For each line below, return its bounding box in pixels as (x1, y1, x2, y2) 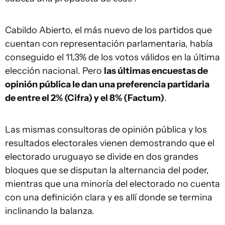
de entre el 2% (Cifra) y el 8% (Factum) (5, 92, 164, 103)
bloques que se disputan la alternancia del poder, (5, 165, 209, 176)
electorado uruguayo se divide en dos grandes (5, 151, 198, 162)
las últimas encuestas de (104, 65, 208, 76)
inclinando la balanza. (5, 205, 94, 216)
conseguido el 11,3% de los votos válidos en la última (5, 52, 220, 63)
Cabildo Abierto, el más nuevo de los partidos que (5, 25, 212, 36)
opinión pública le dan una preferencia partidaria (5, 79, 209, 90)
